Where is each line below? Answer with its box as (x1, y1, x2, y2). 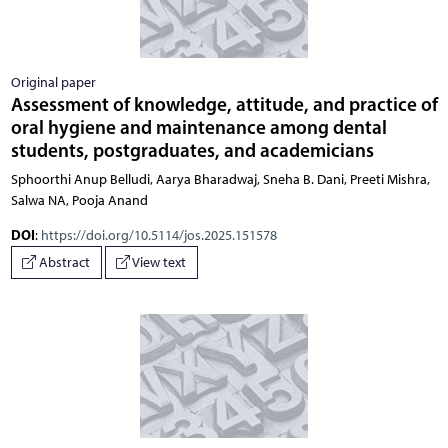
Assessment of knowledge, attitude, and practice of (10, 91, 438, 116)
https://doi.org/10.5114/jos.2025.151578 (40, 226, 277, 244)
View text (130, 254, 186, 272)
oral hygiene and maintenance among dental (10, 114, 387, 139)
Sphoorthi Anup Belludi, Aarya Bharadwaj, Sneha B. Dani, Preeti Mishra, (10, 170, 430, 188)
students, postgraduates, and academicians (10, 137, 374, 162)
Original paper (10, 73, 96, 91)
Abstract (36, 254, 90, 272)
